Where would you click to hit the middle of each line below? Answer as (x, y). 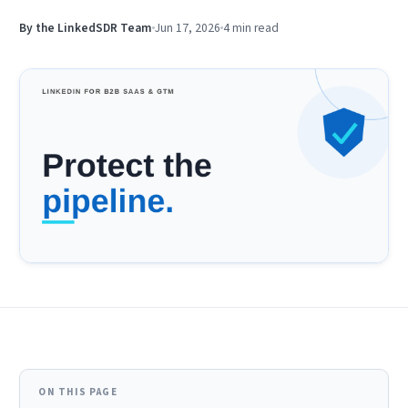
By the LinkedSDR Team (86, 28)
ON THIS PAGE (78, 393)
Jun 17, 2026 (188, 28)
